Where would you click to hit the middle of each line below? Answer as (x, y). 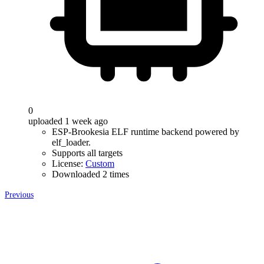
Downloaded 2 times (90, 174)
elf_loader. (71, 142)
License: (69, 164)
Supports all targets (87, 153)
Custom (100, 164)
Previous (19, 195)
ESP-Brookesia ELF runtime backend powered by (146, 132)
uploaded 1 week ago (68, 121)
